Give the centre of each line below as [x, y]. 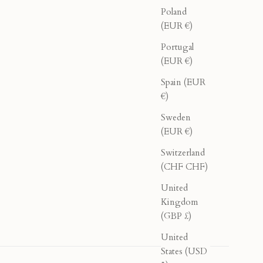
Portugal [177, 47]
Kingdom [179, 202]
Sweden [176, 118]
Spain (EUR [183, 82]
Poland [174, 12]
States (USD [184, 252]
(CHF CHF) [184, 167]
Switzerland [183, 153]
